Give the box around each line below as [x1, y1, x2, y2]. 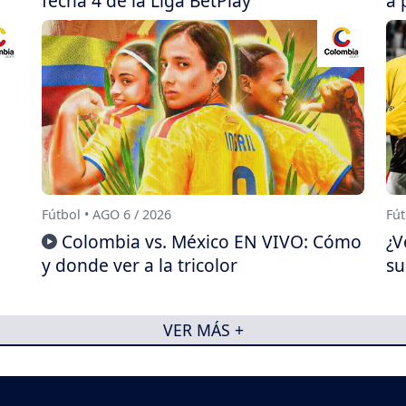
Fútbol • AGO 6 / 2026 [42, 205, 171, 223]
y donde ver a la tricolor [42, 253, 237, 278]
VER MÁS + [162, 318, 244, 341]
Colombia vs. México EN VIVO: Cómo [62, 229, 362, 255]
